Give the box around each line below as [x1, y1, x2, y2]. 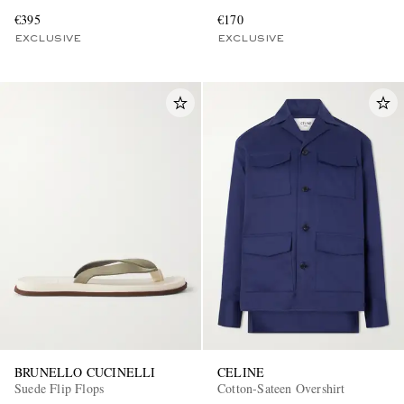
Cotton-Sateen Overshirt [217, 379, 345, 397]
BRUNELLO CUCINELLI [14, 363, 156, 381]
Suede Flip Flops [14, 379, 105, 397]
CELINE [217, 363, 265, 381]
